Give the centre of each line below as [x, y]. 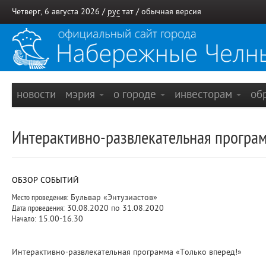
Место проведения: [40, 197]
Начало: [24, 219]
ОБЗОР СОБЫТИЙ [45, 180]
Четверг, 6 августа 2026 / [60, 12]
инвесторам [205, 94]
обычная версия [171, 12]
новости [36, 94]
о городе [136, 94]
